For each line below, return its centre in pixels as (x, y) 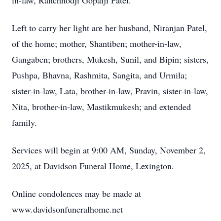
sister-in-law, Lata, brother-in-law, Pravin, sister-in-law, (110, 91)
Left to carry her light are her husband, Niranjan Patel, (110, 28)
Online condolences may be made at (76, 193)
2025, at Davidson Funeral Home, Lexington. (93, 166)
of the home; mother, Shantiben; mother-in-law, (97, 43)
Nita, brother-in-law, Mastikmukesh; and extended (101, 107)
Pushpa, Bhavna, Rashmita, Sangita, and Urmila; (99, 75)
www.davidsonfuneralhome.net (67, 209)
